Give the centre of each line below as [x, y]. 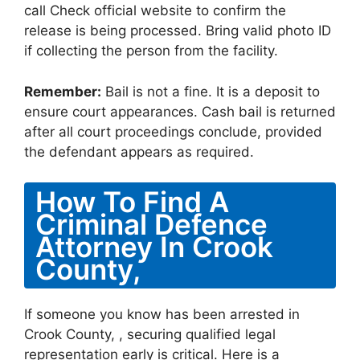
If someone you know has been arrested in [162, 314]
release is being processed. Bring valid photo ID [178, 31]
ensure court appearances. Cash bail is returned [180, 111]
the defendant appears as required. [139, 151]
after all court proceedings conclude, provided [173, 131]
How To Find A [132, 202]
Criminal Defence [151, 224]
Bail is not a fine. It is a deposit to [211, 91]
